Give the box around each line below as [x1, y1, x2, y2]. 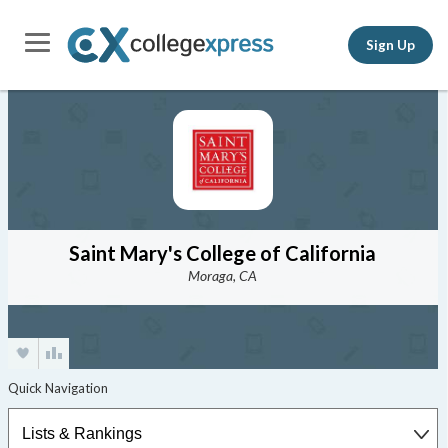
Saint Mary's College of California [69, 241, 377, 265]
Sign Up [366, 36, 415, 53]
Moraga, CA [188, 267, 258, 284]
